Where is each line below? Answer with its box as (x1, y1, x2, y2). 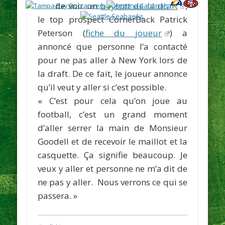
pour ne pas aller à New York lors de (38, 54, 187, 66)
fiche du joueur (85, 27, 162, 39)
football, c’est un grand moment (38, 108, 187, 120)
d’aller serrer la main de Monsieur (38, 122, 187, 134)
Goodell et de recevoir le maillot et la (38, 135, 187, 147)
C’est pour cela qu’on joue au (49, 94, 187, 106)
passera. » (38, 189, 78, 201)
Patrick (159, 13, 187, 25)
